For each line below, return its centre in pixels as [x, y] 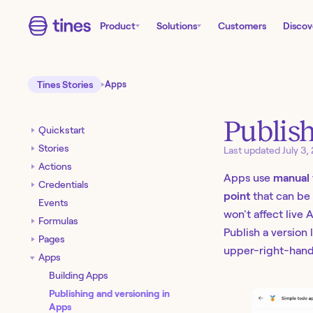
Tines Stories [65, 85]
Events [53, 202]
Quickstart [61, 130]
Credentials [64, 184]
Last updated [252, 151]
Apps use [248, 178]
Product [118, 26]
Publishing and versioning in [109, 293]
